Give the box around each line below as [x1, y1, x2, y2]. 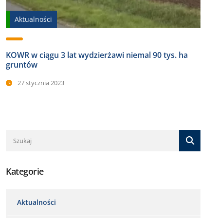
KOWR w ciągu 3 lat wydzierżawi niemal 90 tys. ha [6, 49, 188, 60]
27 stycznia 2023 [16, 78, 64, 87]
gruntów [6, 59, 37, 70]
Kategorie [6, 165, 44, 177]
